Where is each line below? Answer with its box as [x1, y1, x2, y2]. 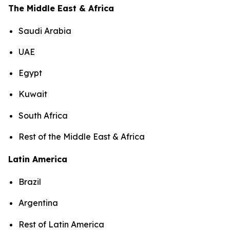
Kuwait [18, 89, 47, 100]
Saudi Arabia [18, 25, 71, 36]
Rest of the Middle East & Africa [18, 131, 145, 142]
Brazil [18, 177, 41, 187]
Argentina [18, 198, 58, 208]
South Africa [18, 110, 68, 121]
